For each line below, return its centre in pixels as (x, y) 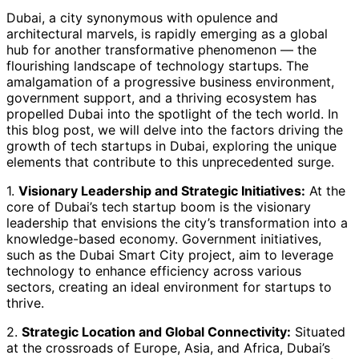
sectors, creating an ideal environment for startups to (169, 286)
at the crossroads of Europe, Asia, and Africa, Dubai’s (168, 347)
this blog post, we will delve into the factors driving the (175, 129)
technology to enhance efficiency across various (154, 270)
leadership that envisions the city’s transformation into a (177, 222)
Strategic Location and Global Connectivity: (156, 331)
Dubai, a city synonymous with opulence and (142, 17)
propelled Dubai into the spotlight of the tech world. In (172, 113)
